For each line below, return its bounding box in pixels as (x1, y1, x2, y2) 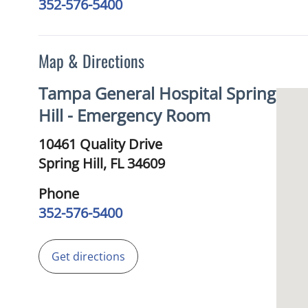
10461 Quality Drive (38, 135, 162, 153)
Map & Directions (38, 48, 144, 73)
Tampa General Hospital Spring (38, 82, 276, 104)
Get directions (52, 249, 125, 264)
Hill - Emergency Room (38, 104, 210, 126)
